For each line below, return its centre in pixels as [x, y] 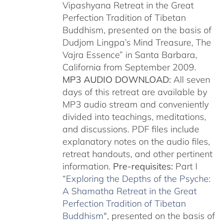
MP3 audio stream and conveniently [135, 105]
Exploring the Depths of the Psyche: [138, 179]
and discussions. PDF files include [131, 129]
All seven [190, 80]
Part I [186, 166]
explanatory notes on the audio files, [136, 142]
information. [87, 166]
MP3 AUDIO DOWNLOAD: [116, 80]
